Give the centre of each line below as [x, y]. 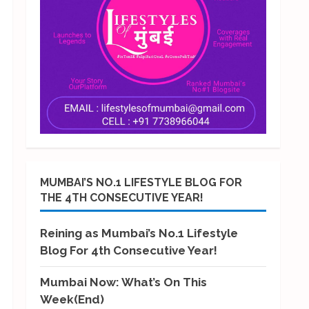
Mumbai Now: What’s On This [123, 282]
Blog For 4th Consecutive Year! [129, 250]
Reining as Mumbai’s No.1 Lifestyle [139, 233]
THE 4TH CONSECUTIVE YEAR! [122, 197]
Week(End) [72, 299]
